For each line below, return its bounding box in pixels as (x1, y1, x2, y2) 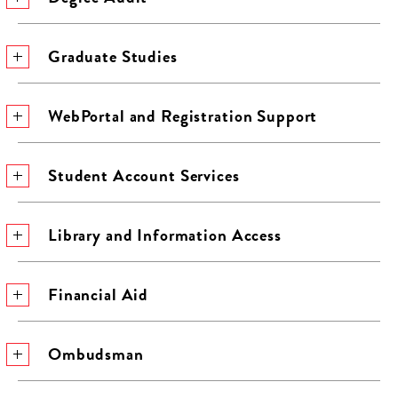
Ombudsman (48, 341, 144, 367)
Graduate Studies (48, 44, 178, 69)
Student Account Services (48, 163, 240, 188)
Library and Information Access (48, 222, 282, 248)
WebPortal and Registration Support (48, 103, 318, 129)
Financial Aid (48, 282, 149, 307)
